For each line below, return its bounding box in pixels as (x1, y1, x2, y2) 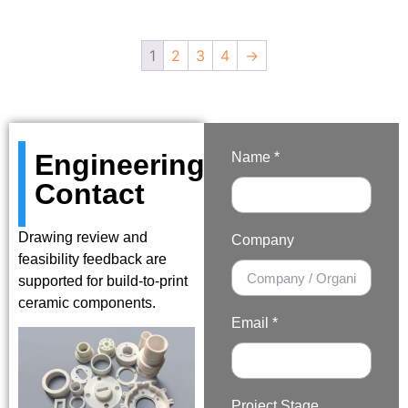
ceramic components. (18, 295, 156, 311)
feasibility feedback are (18, 251, 167, 267)
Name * (231, 149, 280, 165)
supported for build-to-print (18, 273, 188, 289)
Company (231, 232, 294, 248)
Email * (231, 315, 278, 331)
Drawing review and (18, 229, 148, 245)
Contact (35, 178, 145, 210)
